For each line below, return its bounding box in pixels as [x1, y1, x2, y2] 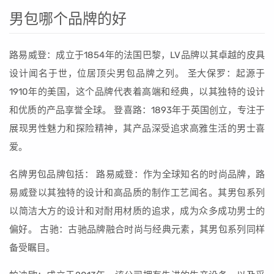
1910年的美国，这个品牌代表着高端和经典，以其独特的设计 [9, 86, 265, 97]
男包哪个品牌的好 [9, 10, 127, 28]
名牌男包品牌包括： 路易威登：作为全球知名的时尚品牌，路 [9, 169, 265, 180]
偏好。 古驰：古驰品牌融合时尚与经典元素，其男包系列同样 [9, 224, 265, 235]
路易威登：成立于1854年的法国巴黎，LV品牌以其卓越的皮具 [9, 50, 265, 61]
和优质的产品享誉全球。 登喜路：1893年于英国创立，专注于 [9, 105, 265, 116]
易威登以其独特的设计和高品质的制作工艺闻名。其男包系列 [9, 187, 265, 198]
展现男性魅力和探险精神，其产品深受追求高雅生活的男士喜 [9, 123, 265, 134]
